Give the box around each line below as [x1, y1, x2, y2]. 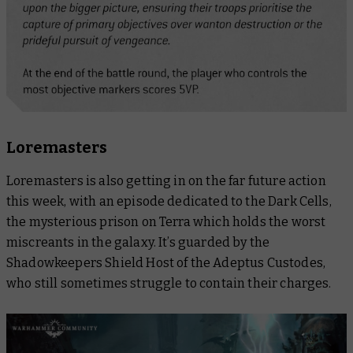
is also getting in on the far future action [83, 173, 326, 189]
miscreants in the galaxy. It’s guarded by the [6, 235, 270, 251]
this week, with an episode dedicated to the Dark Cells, [6, 194, 332, 210]
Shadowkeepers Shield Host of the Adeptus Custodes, [6, 255, 326, 271]
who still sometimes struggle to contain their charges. [6, 276, 332, 292]
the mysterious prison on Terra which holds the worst [6, 214, 326, 230]
